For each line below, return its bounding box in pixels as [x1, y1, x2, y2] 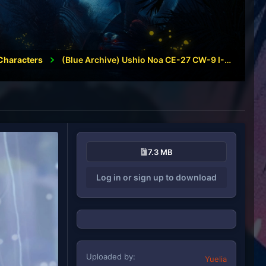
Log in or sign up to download [96, 172, 217, 182]
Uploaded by [86, 251, 133, 261]
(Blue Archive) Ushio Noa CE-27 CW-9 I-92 [224, 55, 231, 65]
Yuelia [205, 254, 227, 264]
